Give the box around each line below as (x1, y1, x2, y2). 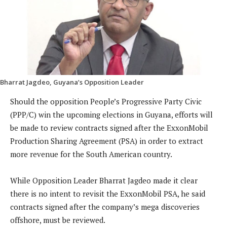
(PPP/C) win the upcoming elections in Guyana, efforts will (10, 109, 213, 120)
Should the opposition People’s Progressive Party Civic (10, 96, 202, 107)
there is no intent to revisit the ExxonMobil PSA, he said (10, 188, 205, 199)
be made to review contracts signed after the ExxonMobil (10, 123, 208, 133)
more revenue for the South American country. (10, 149, 172, 160)
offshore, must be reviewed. (10, 215, 105, 225)
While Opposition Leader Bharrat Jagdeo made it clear (10, 175, 198, 186)
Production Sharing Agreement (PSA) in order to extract (10, 136, 203, 146)
